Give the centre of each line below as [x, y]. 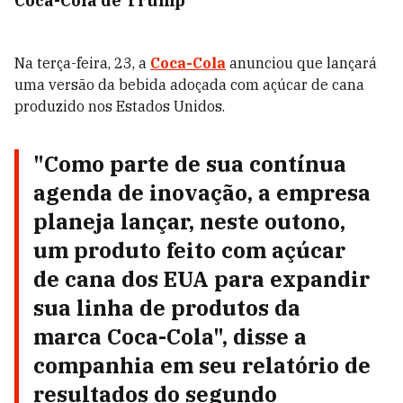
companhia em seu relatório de [202, 365]
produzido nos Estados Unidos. [120, 106]
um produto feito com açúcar [189, 250]
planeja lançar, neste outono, [189, 221]
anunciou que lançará [301, 63]
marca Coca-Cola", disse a [170, 336]
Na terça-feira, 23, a [82, 63]
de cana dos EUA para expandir [201, 279]
